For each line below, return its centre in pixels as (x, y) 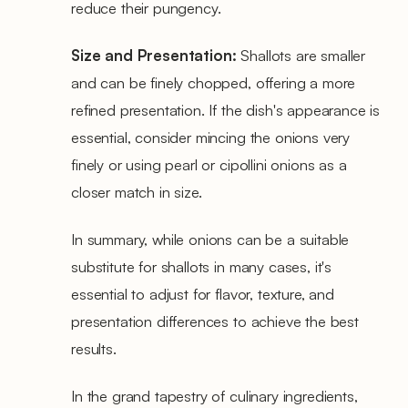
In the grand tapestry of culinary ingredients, (214, 395)
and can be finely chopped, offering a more (214, 82)
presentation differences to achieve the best (215, 321)
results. (94, 348)
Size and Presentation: (156, 55)
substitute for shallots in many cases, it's (202, 266)
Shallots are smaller (303, 55)
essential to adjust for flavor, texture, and (203, 293)
